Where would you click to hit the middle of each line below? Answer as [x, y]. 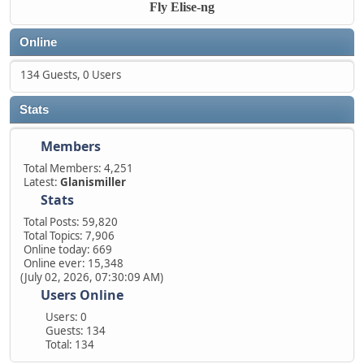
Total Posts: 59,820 [71, 222]
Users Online [82, 295]
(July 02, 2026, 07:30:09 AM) [92, 277]
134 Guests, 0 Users [71, 75]
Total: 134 [69, 345]
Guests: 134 [75, 331]
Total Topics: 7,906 [69, 236]
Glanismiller [93, 182]
